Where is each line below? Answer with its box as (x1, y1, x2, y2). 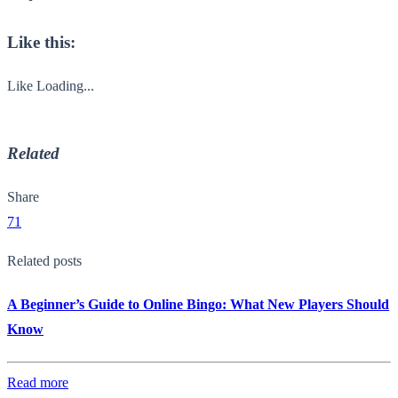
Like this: (7, 32, 76, 52)
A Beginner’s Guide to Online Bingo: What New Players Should (7, 297, 389, 313)
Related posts (7, 253, 82, 268)
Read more (7, 374, 68, 390)
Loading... (36, 77, 94, 93)
